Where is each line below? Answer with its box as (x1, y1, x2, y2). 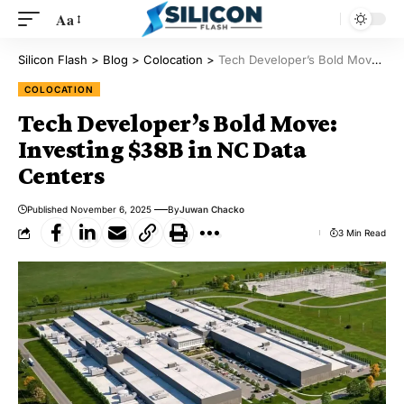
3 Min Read (338, 226, 386, 238)
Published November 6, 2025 (27, 204, 151, 215)
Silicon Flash (18, 52, 87, 67)
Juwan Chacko (179, 204, 244, 215)
